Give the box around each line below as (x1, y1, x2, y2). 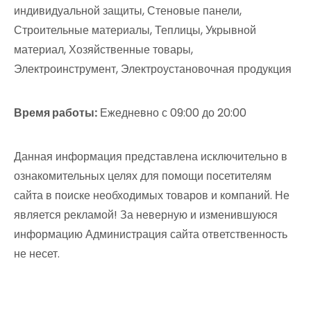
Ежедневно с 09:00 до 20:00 (97, 105, 246, 121)
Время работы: (14, 105, 97, 121)
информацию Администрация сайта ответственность (14, 226, 287, 242)
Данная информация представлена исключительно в (14, 149, 287, 165)
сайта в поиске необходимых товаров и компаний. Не (14, 187, 289, 203)
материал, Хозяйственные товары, (14, 42, 193, 58)
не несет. (14, 246, 60, 262)
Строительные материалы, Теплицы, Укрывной (14, 22, 256, 38)
